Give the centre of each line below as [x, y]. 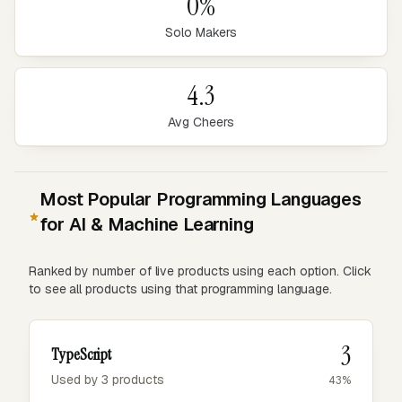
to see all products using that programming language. [181, 289]
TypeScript [82, 354]
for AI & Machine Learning [147, 224]
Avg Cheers [201, 122]
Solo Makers [201, 32]
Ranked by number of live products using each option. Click [200, 271]
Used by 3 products [108, 380]
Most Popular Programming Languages [201, 199]
